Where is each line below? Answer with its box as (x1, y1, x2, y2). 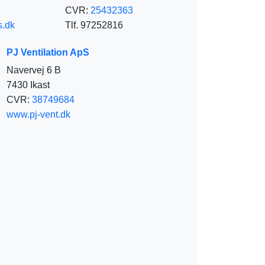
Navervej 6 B (7, 64, 61, 75)
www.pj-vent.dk (7, 109, 70, 119)
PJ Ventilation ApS (7, 47, 89, 57)
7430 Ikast (7, 79, 50, 90)
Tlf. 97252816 (65, 20, 123, 30)
